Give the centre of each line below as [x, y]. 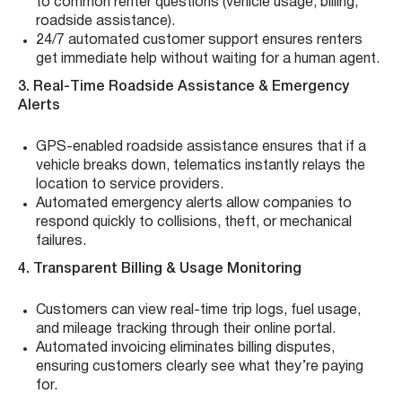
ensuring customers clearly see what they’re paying [200, 367]
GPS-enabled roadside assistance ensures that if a [201, 147]
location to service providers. [130, 184]
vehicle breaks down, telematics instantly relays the [201, 166]
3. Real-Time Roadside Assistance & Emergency [184, 87]
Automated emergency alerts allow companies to [194, 203]
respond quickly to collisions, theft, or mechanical [194, 222]
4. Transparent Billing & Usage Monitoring [160, 269]
